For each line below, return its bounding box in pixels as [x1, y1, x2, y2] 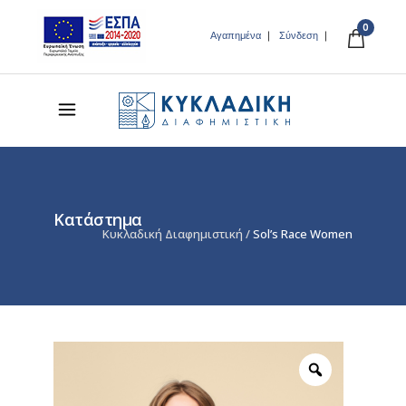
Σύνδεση [278, 28, 318, 43]
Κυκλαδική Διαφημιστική [102, 226, 243, 243]
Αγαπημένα [209, 28, 261, 43]
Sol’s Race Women [253, 226, 353, 243]
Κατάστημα [53, 208, 142, 230]
